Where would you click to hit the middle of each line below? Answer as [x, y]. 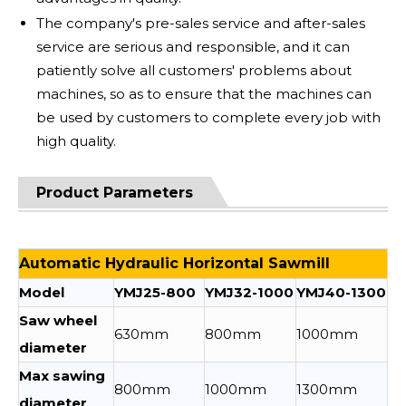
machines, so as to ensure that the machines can [204, 94]
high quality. [76, 141]
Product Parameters [115, 193]
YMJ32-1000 [249, 292]
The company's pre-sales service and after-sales [201, 23]
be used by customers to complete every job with [208, 117]
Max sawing [62, 376]
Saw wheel [58, 320]
